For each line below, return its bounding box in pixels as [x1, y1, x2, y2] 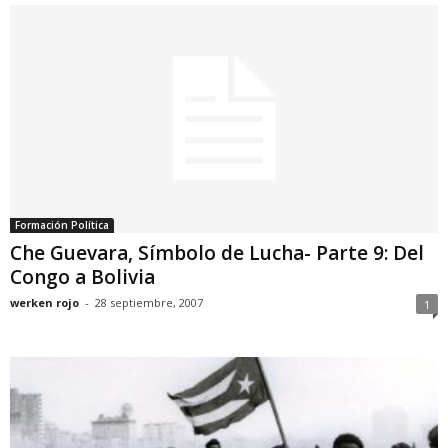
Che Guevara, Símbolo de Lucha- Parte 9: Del [10, 240, 424, 267]
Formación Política [15, 218, 109, 233]
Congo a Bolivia [10, 264, 155, 291]
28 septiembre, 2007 [95, 295, 203, 311]
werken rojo [10, 295, 79, 311]
